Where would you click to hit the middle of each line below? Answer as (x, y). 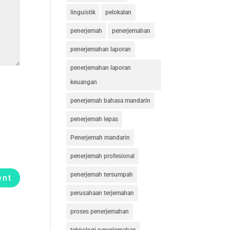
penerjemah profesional (102, 156)
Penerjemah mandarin (100, 138)
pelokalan (118, 12)
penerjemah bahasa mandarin (110, 101)
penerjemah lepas (94, 119)
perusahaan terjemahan (102, 193)
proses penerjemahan (99, 212)
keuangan (83, 82)
